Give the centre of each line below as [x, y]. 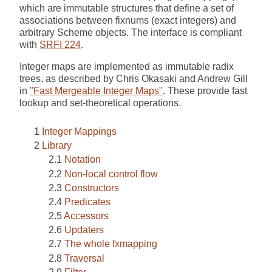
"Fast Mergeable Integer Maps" [96, 90]
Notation [83, 160]
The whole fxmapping [111, 244]
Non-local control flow [111, 174]
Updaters [84, 230]
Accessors [86, 216]
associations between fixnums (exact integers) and [128, 20]
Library [57, 146]
